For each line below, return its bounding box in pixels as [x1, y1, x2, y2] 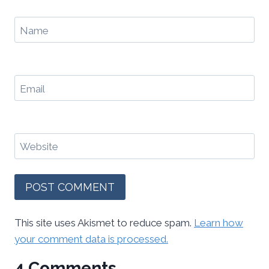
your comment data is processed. [14, 233, 168, 246]
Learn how [194, 217, 243, 229]
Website [19, 141, 58, 153]
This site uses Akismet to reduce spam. [14, 217, 194, 229]
